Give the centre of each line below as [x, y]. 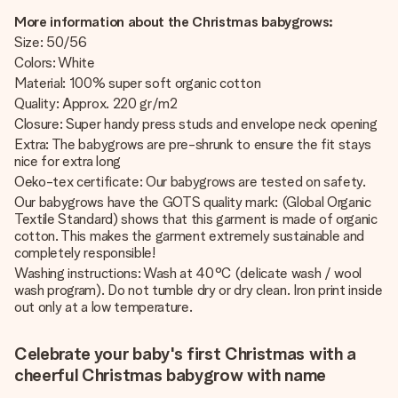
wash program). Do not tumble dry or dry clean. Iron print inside [199, 290]
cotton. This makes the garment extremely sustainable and [190, 236]
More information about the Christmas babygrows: [174, 22]
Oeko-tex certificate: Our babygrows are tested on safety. [192, 182]
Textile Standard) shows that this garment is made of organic [196, 219]
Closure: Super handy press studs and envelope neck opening [198, 124]
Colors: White [56, 63]
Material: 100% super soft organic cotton [139, 83]
